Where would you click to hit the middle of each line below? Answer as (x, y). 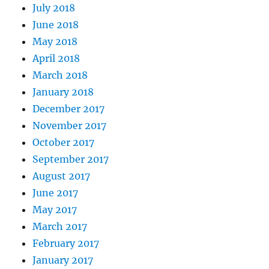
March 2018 (60, 75)
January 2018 (63, 92)
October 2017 (64, 143)
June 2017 (56, 193)
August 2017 (62, 176)
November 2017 (70, 126)
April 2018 (56, 59)
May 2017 (55, 210)
